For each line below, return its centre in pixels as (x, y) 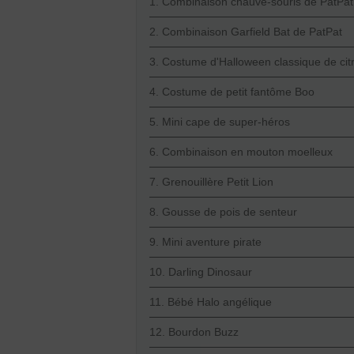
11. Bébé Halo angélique (211, 302)
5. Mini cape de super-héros (220, 122)
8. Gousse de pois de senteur (223, 212)
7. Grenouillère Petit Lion (211, 182)
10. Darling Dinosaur (201, 272)
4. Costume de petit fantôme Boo (232, 92)
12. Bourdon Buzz (194, 332)
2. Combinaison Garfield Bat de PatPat (246, 32)
